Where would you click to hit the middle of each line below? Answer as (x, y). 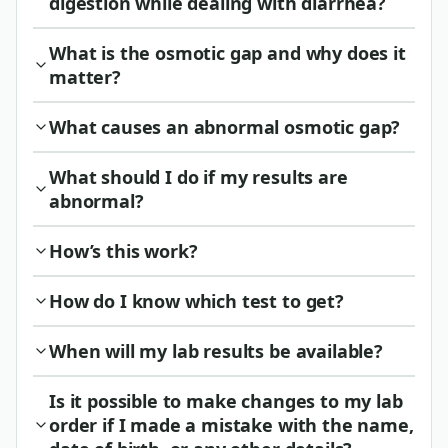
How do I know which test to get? (196, 300)
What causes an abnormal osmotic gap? (225, 126)
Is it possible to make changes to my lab (226, 400)
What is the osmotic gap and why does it (227, 52)
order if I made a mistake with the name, (231, 424)
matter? (85, 76)
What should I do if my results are (198, 176)
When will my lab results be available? (216, 350)
